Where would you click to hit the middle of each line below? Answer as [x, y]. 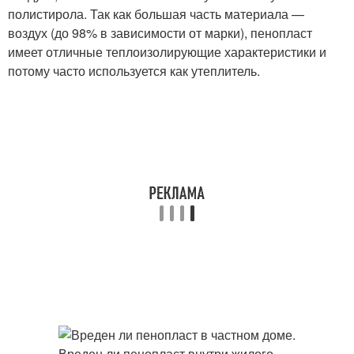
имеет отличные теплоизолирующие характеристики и [167, 52]
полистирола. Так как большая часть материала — [156, 14]
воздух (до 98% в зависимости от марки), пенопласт [160, 33]
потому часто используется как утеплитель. [134, 71]
